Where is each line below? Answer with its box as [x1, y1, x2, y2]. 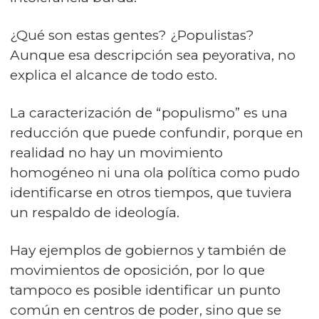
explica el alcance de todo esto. [10, 66, 217, 83]
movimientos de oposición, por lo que [10, 261, 265, 278]
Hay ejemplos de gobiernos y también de [10, 241, 286, 258]
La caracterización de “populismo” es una [10, 104, 288, 121]
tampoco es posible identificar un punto [10, 281, 281, 298]
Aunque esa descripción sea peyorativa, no [10, 46, 296, 63]
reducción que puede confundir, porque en [10, 124, 303, 141]
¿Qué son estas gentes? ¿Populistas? [10, 26, 254, 43]
